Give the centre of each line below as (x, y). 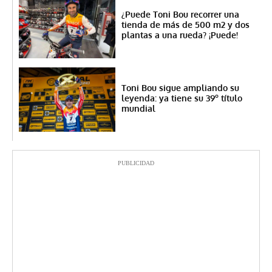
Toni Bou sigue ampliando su (180, 88)
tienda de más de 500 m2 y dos (185, 25)
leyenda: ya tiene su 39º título (182, 98)
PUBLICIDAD (136, 163)
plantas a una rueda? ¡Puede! (179, 35)
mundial (138, 109)
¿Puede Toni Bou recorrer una (180, 15)
